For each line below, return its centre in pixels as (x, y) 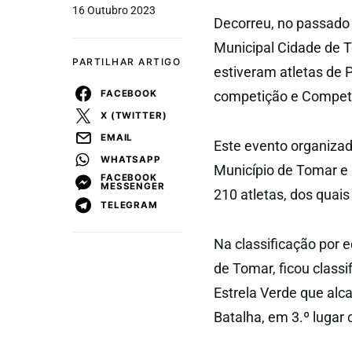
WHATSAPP (131, 159)
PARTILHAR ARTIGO (126, 62)
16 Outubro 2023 (114, 10)
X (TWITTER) (134, 115)
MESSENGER (133, 186)
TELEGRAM (129, 205)
